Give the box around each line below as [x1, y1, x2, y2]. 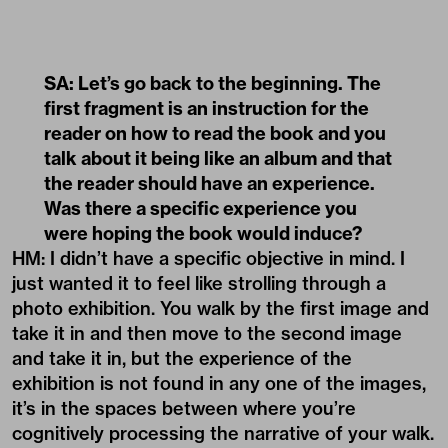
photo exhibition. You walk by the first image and [12, 296, 429, 320]
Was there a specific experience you [44, 196, 357, 220]
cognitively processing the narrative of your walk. [12, 421, 434, 445]
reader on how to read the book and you [44, 121, 386, 145]
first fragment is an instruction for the [44, 96, 369, 120]
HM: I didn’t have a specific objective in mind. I [12, 246, 405, 270]
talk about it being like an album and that [44, 146, 392, 170]
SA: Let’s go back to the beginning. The [44, 71, 381, 95]
